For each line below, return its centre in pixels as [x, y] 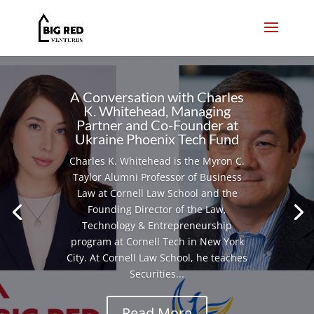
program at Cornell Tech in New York [157, 242]
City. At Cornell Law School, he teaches [157, 258]
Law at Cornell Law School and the [157, 193]
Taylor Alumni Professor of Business [157, 177]
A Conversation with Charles [157, 97]
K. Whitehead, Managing [157, 111]
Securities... [157, 274]
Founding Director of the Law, [157, 210]
